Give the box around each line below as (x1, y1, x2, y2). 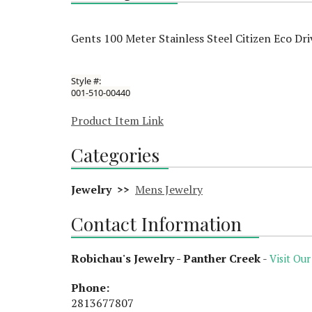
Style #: (71, 74, 101, 87)
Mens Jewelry (135, 181, 203, 197)
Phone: (71, 279, 109, 295)
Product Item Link (71, 112, 164, 128)
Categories (71, 141, 159, 167)
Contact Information (71, 210, 242, 236)
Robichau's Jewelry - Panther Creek (71, 250, 260, 266)
